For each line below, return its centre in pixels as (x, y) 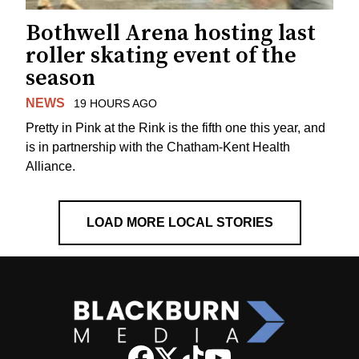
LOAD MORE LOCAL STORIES (179, 222)
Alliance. (50, 166)
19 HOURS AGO (115, 104)
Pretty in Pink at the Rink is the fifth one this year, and (175, 127)
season (61, 79)
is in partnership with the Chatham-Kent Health (158, 147)
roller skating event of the (161, 56)
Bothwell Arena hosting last (171, 34)
